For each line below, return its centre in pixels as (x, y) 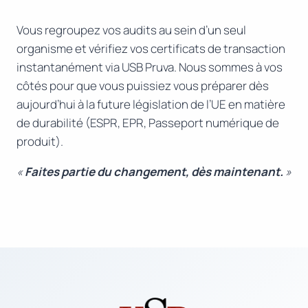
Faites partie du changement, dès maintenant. (154, 172)
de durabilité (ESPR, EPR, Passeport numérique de (148, 123)
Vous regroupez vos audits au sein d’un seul (131, 30)
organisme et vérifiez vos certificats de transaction (151, 49)
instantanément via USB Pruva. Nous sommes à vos (150, 67)
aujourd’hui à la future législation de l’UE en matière (151, 104)
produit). (40, 142)
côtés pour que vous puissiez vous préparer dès (143, 86)
